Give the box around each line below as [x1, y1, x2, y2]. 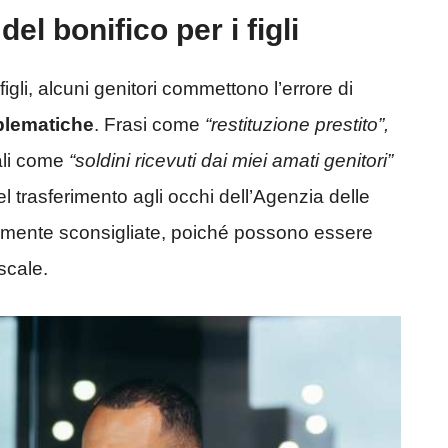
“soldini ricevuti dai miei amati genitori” [69, 150, 393, 172]
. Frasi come [94, 114, 205, 136]
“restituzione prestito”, [205, 114, 389, 136]
